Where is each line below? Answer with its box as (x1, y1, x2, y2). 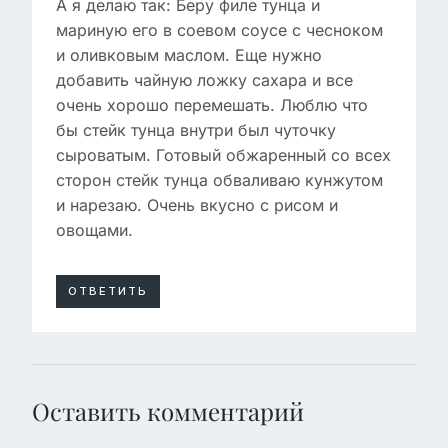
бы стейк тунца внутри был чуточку (56, 119, 336, 140)
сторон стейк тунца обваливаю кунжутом (56, 169, 383, 190)
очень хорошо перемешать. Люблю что (56, 94, 368, 115)
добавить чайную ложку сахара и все (56, 69, 353, 90)
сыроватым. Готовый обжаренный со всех (56, 144, 391, 165)
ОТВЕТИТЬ (68, 283, 148, 298)
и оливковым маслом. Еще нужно (56, 44, 322, 65)
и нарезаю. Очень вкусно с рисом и (56, 194, 338, 215)
